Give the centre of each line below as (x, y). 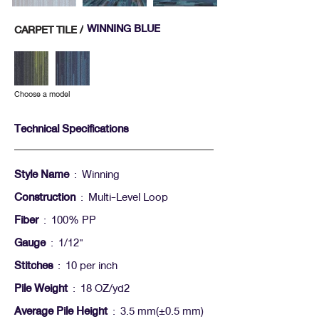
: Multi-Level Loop (122, 197)
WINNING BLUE (124, 28)
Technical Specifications (71, 129)
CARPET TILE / (49, 30)
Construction (45, 197)
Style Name (42, 174)
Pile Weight (41, 288)
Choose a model (42, 94)
